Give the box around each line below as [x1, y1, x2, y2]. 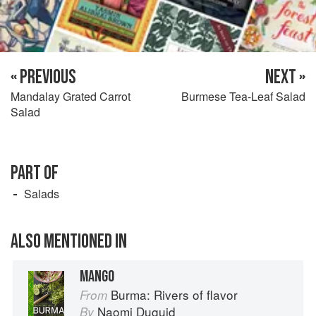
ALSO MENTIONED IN [11, 229, 127, 253]
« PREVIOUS [11, 65, 76, 89]
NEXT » [265, 65, 305, 89]
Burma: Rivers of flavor [111, 285, 238, 303]
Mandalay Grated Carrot [11, 87, 130, 104]
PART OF [11, 161, 59, 185]
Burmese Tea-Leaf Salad [181, 87, 305, 104]
